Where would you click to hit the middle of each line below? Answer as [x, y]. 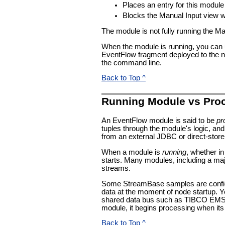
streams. [116, 168]
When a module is [132, 152]
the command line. [132, 63]
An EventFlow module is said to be [159, 121]
